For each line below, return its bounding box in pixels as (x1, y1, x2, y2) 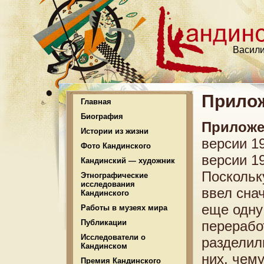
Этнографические (81, 171, 148, 180)
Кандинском (81, 242, 127, 250)
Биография (81, 112, 123, 121)
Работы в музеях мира (81, 203, 167, 212)
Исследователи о (81, 233, 146, 242)
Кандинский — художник (81, 156, 175, 165)
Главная (81, 97, 111, 106)
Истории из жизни (81, 127, 148, 136)
